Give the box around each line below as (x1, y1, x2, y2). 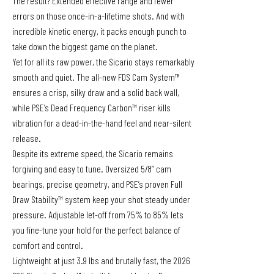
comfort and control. (12, 239, 83, 251)
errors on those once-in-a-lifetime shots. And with (12, 10, 185, 21)
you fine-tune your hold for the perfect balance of (12, 224, 180, 235)
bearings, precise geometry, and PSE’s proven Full (12, 178, 182, 190)
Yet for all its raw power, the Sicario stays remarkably (12, 56, 194, 67)
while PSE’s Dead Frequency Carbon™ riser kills (12, 102, 171, 113)
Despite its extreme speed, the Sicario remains (12, 147, 173, 159)
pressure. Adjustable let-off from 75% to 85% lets (12, 209, 183, 220)
